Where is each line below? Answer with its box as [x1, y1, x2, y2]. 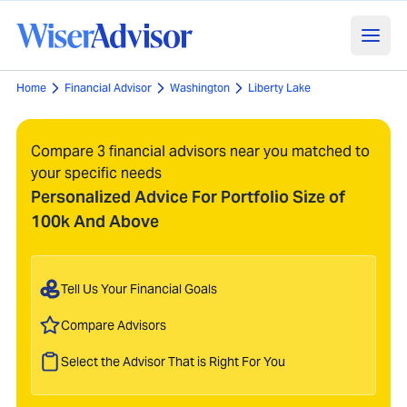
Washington [170, 81, 230, 94]
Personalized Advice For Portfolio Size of [31, 186, 345, 207]
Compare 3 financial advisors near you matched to [31, 142, 370, 161]
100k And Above [31, 211, 159, 232]
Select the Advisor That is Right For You [61, 352, 285, 370]
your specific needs [31, 164, 162, 183]
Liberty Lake [248, 81, 311, 94]
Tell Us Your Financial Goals [61, 280, 217, 297]
